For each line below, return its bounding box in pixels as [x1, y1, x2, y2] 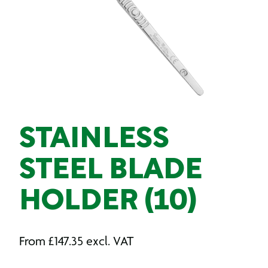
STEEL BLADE [19, 158, 202, 184]
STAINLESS [19, 127, 169, 153]
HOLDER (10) [19, 189, 197, 215]
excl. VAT [86, 233, 133, 248]
